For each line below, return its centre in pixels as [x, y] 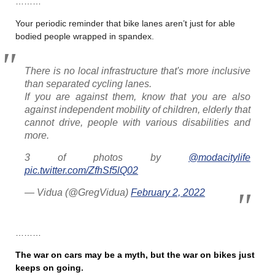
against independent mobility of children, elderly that [137, 109]
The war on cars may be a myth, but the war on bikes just [135, 254]
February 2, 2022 [168, 192]
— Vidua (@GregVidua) [78, 192]
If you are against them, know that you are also [137, 96]
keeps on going [48, 267]
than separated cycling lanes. [88, 83]
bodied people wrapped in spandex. [85, 36]
